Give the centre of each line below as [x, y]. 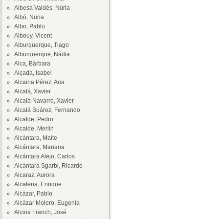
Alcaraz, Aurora [34, 175]
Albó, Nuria [29, 17]
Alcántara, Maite [36, 138]
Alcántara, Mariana [39, 147]
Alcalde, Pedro [34, 119]
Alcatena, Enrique [38, 184]
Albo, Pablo [30, 26]
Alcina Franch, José [40, 212]
